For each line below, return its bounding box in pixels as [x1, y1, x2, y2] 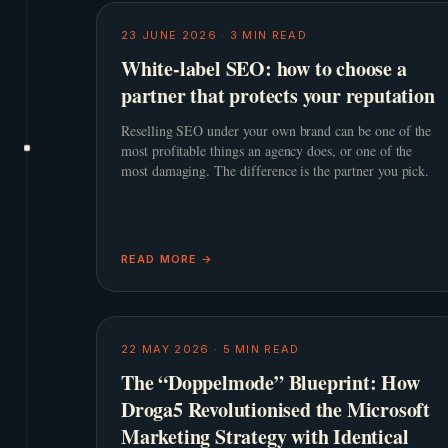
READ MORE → [121, 252, 214, 266]
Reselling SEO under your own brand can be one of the [121, 121, 432, 140]
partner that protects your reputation [121, 81, 435, 110]
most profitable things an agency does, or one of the [121, 141, 413, 160]
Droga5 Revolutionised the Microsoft [121, 395, 430, 424]
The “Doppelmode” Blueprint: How [121, 368, 420, 397]
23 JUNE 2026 [121, 28, 217, 42]
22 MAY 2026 [121, 342, 210, 356]
